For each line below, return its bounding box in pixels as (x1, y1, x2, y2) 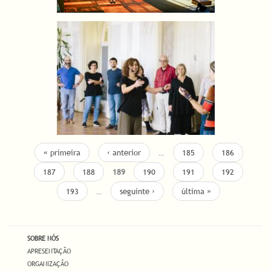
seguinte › (120, 186, 155, 197)
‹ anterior (106, 147, 141, 158)
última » (181, 186, 211, 197)
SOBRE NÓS (27, 233, 59, 243)
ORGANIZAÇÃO (27, 258, 68, 269)
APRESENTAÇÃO (27, 246, 71, 256)
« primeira (43, 147, 80, 158)
